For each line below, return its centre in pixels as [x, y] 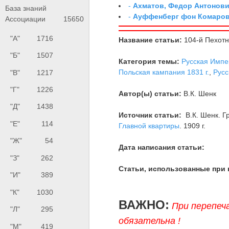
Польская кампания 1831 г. [164, 72]
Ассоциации [25, 19]
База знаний [26, 8]
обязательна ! [150, 221]
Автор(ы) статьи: [150, 94]
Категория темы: [149, 62]
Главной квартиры [149, 126]
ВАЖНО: [144, 205]
